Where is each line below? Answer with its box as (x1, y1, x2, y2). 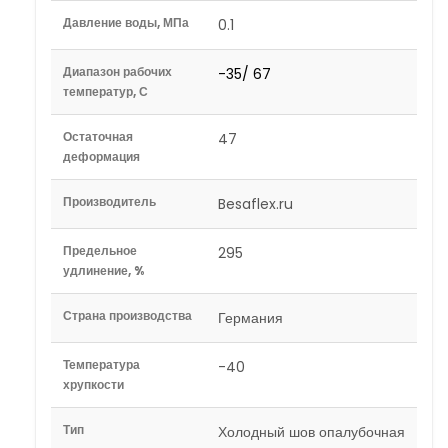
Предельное (63, 242, 137, 259)
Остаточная (63, 128, 133, 145)
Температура (63, 356, 140, 373)
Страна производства (63, 307, 192, 324)
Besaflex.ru (218, 194, 293, 214)
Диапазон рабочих (63, 63, 172, 80)
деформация (63, 148, 140, 165)
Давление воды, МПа (63, 14, 189, 31)
